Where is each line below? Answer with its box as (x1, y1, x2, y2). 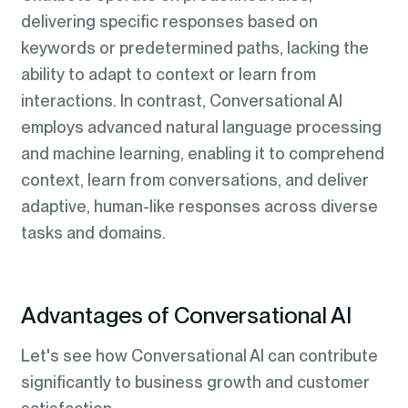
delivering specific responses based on (20, 12, 318, 32)
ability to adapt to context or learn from (20, 65, 316, 85)
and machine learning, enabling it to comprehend (20, 144, 384, 164)
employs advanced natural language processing (20, 117, 382, 138)
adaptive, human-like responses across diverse (20, 197, 378, 217)
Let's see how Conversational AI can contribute (20, 345, 378, 365)
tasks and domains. (20, 223, 166, 243)
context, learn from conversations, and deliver (20, 170, 369, 190)
